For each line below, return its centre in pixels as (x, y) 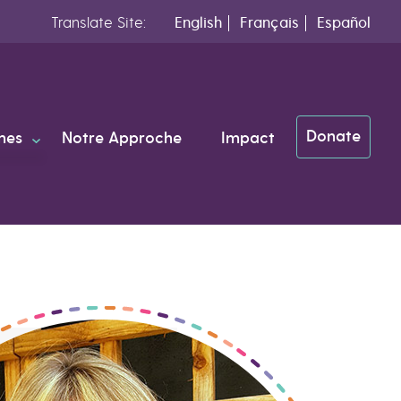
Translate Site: (108, 23)
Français (270, 23)
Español (344, 23)
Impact (248, 138)
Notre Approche (122, 138)
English (199, 23)
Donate (334, 137)
